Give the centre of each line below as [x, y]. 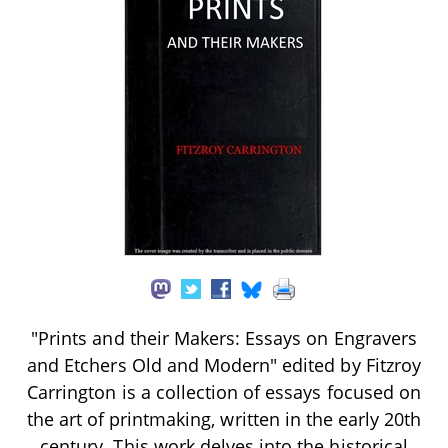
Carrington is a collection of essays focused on [224, 391]
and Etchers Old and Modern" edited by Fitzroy [224, 364]
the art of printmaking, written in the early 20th [224, 418]
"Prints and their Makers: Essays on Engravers [224, 337]
